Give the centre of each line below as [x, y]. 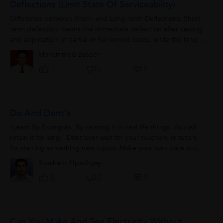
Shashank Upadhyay [70, 163]
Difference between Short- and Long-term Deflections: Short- [107, 19]
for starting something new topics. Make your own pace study [107, 148]
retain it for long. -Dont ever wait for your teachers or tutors [104, 138]
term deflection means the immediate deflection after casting [107, 29]
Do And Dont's [41, 113]
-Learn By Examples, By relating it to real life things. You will [104, 127]
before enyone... [36, 159]
